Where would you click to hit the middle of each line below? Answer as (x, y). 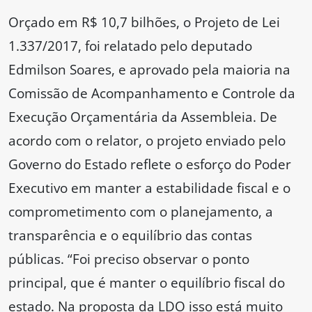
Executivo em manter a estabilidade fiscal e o (149, 188)
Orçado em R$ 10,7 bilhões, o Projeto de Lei (144, 22)
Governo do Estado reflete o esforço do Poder (150, 164)
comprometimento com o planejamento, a (141, 212)
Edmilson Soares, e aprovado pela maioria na (149, 70)
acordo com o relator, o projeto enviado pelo (147, 141)
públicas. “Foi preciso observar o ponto (129, 259)
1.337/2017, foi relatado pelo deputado (130, 46)
